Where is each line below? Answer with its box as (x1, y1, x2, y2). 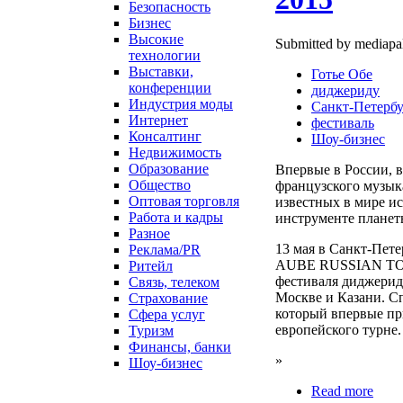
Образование (129, 160, 209, 176)
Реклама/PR (129, 241, 201, 257)
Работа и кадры (129, 209, 223, 225)
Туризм (129, 322, 174, 338)
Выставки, (129, 63, 193, 79)
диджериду (311, 82, 380, 98)
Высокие (129, 31, 184, 47)
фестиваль (311, 114, 374, 130)
